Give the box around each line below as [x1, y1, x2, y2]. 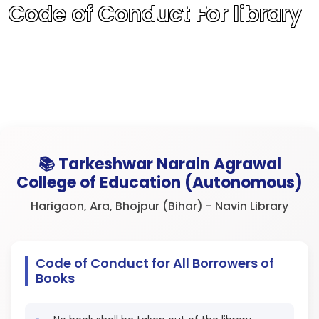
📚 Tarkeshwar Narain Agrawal [38, 153, 281, 175]
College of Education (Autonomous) [16, 172, 303, 194]
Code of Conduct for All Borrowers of [36, 254, 274, 272]
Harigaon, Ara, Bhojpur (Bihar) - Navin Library [31, 198, 288, 214]
